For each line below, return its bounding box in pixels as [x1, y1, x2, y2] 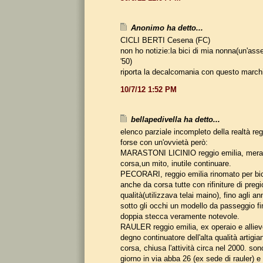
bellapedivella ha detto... [131, 114, 220, 124]
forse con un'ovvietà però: [120, 137, 208, 147]
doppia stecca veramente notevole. [120, 211, 240, 221]
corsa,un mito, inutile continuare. [120, 159, 231, 168]
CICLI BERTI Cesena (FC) [120, 35, 210, 45]
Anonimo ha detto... [131, 23, 203, 32]
